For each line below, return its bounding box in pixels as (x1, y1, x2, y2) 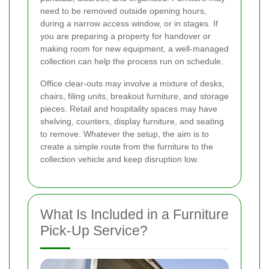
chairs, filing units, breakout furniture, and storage (40, 91, 229, 101)
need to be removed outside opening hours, (40, 6, 207, 16)
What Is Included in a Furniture (40, 207, 229, 223)
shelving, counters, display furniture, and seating (40, 116, 224, 127)
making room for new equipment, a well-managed (40, 44, 229, 54)
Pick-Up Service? (40, 223, 148, 239)
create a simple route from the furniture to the (40, 142, 213, 152)
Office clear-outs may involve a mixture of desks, (40, 79, 225, 89)
